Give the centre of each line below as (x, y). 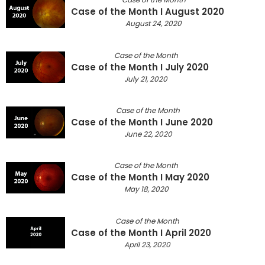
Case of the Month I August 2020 (148, 12)
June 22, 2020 (148, 134)
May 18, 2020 (146, 189)
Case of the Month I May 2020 (140, 177)
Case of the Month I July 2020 (140, 67)
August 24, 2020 (153, 24)
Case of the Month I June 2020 (142, 122)
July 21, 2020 (146, 79)
